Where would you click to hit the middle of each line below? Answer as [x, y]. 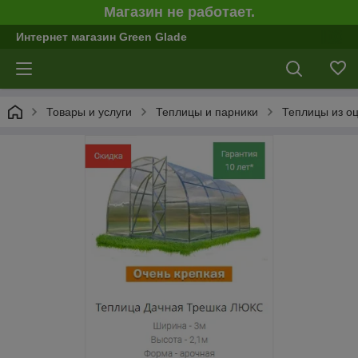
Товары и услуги [89, 112]
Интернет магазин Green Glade [101, 37]
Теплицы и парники [207, 112]
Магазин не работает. [179, 12]
